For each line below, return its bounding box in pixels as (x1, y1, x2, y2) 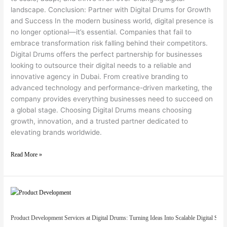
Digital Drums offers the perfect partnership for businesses (11, 50, 203, 59)
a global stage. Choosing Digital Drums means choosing (11, 106, 192, 115)
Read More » (11, 150, 43, 158)
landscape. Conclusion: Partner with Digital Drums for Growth (11, 6, 211, 14)
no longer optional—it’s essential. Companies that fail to (11, 28, 192, 36)
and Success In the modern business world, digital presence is (11, 17, 214, 25)
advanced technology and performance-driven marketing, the (11, 84, 213, 92)
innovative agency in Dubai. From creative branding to (11, 72, 188, 81)
